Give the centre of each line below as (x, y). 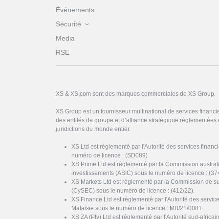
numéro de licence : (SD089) (109, 155)
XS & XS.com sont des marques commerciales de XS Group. (136, 94)
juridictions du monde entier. (93, 129)
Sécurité (68, 24)
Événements (75, 10)
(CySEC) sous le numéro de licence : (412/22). (133, 190)
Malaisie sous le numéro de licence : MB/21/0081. (137, 208)
